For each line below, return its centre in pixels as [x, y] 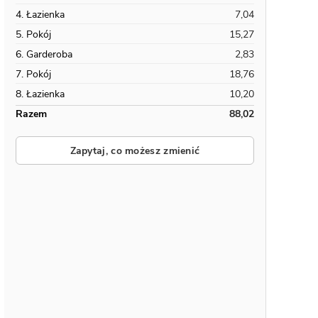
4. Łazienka [40, 15]
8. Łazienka [40, 94]
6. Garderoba [44, 54]
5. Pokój [33, 34]
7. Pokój [33, 74]
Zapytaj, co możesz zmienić [135, 150]
